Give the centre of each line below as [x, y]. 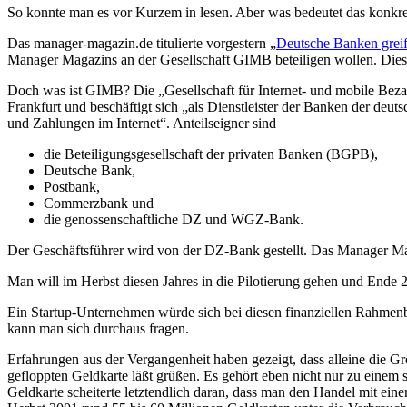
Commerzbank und [99, 203]
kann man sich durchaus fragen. [98, 328]
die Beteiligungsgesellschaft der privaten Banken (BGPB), [211, 154]
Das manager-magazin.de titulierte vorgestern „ [142, 43]
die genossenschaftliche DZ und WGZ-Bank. [174, 219]
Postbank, [72, 186]
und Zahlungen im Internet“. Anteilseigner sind [142, 123]
